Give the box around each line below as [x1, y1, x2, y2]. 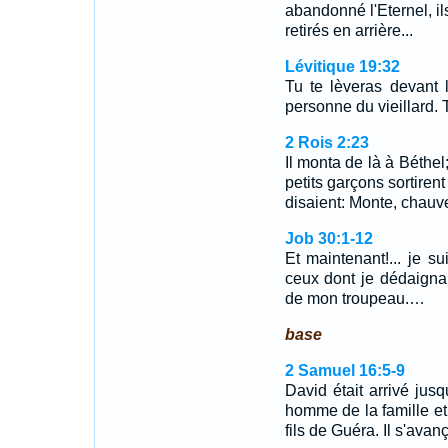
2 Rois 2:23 [284, 134, 369, 151]
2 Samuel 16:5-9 [284, 362, 405, 379]
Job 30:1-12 [284, 230, 373, 247]
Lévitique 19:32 [284, 58, 400, 75]
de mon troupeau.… [284, 290, 425, 307]
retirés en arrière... [284, 22, 413, 39]
